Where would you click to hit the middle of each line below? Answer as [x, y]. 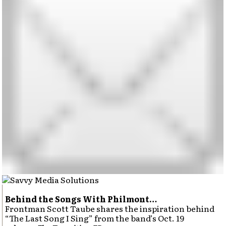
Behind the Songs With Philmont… [81, 199]
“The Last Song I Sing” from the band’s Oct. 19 [95, 218]
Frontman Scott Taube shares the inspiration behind [110, 208]
